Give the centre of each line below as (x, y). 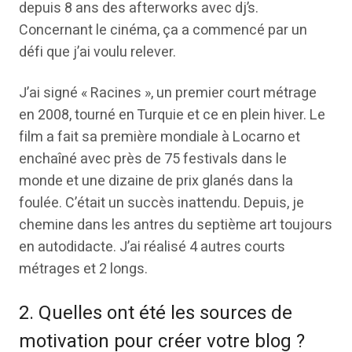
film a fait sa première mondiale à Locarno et (159, 137)
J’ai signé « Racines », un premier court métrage (168, 93)
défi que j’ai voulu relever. (97, 52)
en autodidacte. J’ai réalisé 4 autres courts (152, 247)
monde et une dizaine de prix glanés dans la (156, 181)
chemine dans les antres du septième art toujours (176, 225)
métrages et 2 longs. (83, 269)
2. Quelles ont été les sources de (156, 313)
